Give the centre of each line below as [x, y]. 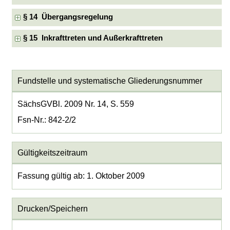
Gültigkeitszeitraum [52, 152]
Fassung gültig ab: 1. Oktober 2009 [81, 176]
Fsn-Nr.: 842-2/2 [46, 120]
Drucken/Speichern [52, 208]
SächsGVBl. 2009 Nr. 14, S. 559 [75, 104]
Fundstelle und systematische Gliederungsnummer [110, 81]
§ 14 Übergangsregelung [68, 17]
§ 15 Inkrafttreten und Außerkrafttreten [93, 38]
